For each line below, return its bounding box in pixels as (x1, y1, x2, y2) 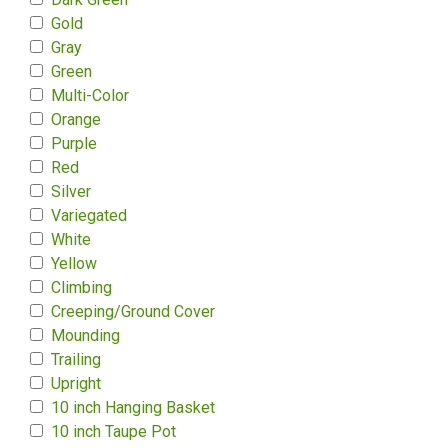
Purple (51, 134, 97, 153)
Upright (51, 374, 101, 393)
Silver (51, 182, 91, 201)
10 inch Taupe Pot (51, 422, 176, 441)
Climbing (51, 278, 112, 297)
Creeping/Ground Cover (51, 302, 215, 321)
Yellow (51, 254, 97, 273)
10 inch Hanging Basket (51, 398, 215, 417)
